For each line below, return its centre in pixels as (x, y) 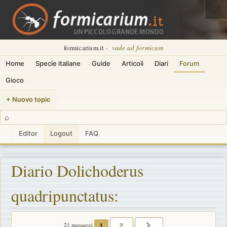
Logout (61, 133)
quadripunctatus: (65, 195)
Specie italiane (58, 63)
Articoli (133, 63)
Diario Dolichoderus (77, 170)
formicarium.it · (87, 48)
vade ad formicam (137, 48)
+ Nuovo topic (28, 99)
